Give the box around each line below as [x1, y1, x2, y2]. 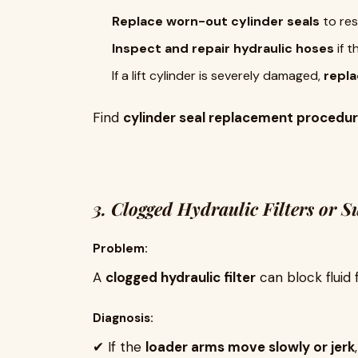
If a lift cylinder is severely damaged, [112, 67, 324, 84]
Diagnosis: [93, 310, 153, 326]
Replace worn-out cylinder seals [112, 13, 320, 30]
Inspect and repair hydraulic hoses [112, 40, 334, 57]
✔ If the [93, 338, 145, 356]
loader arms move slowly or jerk [145, 338, 355, 356]
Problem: [93, 241, 148, 257]
